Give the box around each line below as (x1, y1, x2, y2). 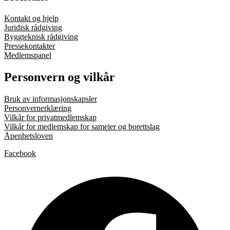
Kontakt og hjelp (4, 14, 59, 23)
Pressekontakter (4, 42, 55, 51)
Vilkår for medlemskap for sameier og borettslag (4, 122, 160, 131)
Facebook (4, 148, 36, 158)
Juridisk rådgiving (4, 23, 62, 32)
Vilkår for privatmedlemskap (4, 112, 97, 122)
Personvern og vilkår (4, 70, 115, 84)
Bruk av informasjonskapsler (4, 94, 97, 103)
